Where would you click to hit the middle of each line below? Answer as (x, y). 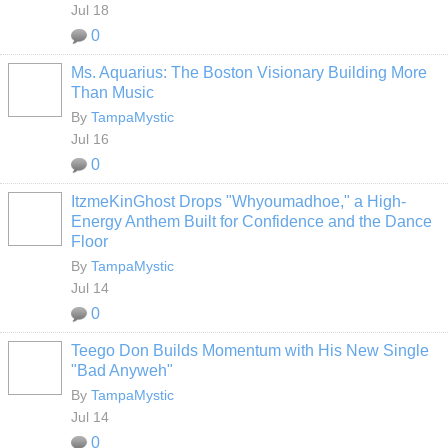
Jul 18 (90, 10)
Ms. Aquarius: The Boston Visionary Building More (249, 72)
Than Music (112, 92)
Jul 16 (90, 139)
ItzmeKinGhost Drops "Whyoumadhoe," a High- (238, 201)
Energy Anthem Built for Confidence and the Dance (251, 221)
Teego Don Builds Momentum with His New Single (250, 350)
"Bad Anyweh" (122, 370)
